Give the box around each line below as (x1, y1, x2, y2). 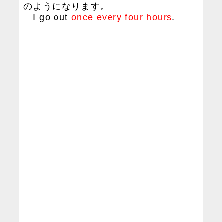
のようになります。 (23, 1, 110, 11)
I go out (23, 12, 72, 22)
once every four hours (71, 12, 172, 22)
